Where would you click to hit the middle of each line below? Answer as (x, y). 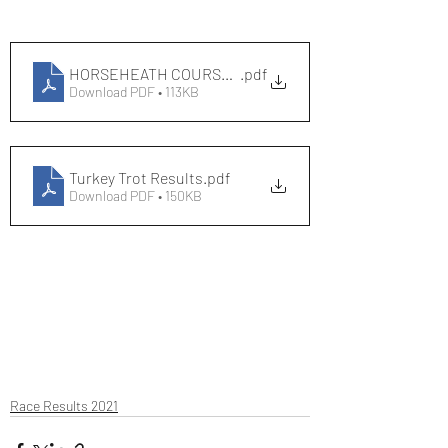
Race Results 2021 (64, 405)
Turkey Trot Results (136, 177)
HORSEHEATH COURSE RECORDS (186, 73)
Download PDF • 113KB (134, 91)
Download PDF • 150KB (135, 195)
